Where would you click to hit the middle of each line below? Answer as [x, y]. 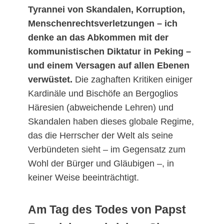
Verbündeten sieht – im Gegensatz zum [107, 150]
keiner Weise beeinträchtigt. [83, 178]
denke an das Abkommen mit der [98, 38]
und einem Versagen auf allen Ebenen [109, 66]
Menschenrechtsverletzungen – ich [103, 24]
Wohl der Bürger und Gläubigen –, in [101, 164]
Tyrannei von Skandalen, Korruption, [106, 10]
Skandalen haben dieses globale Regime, [111, 122]
